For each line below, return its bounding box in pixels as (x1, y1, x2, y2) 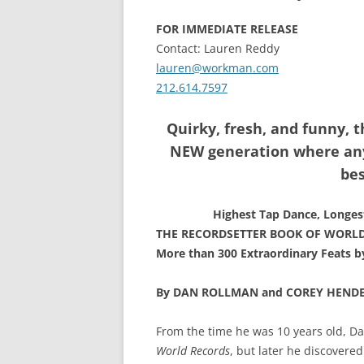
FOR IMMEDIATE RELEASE (156, 21, 308, 37)
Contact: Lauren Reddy (156, 41, 279, 56)
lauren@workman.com (156, 60, 279, 76)
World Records (156, 343, 230, 358)
